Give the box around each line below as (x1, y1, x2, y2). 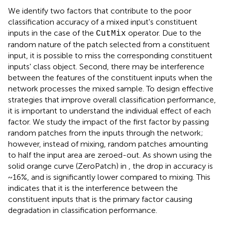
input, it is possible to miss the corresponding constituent (8, 51, 212, 61)
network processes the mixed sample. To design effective (8, 84, 213, 94)
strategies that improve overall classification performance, (8, 95, 216, 105)
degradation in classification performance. (8, 205, 157, 215)
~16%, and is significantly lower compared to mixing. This (8, 172, 210, 182)
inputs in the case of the (8, 28, 96, 38)
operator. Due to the (126, 28, 201, 38)
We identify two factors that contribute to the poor (8, 6, 191, 16)
